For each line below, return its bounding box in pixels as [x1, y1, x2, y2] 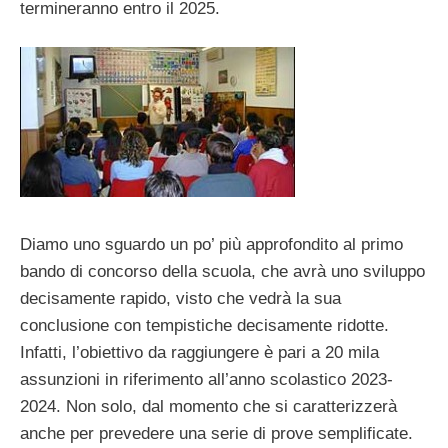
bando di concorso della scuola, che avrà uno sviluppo [20, 261, 425, 281]
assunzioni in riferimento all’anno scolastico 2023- [20, 369, 393, 389]
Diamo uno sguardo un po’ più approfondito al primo [20, 234, 403, 254]
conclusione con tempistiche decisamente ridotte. [20, 315, 389, 335]
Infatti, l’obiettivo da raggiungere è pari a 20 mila [20, 342, 379, 362]
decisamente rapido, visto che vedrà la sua [20, 288, 341, 308]
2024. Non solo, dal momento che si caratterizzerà [20, 396, 397, 416]
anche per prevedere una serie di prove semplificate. [20, 423, 413, 443]
